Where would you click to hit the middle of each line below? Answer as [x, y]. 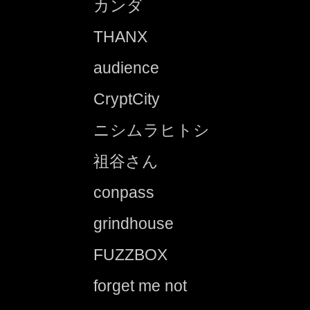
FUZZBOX [130, 254]
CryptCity [127, 99]
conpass [124, 192]
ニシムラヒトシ [152, 130]
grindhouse [134, 223]
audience [126, 67]
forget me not [140, 285]
